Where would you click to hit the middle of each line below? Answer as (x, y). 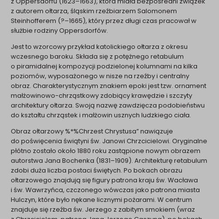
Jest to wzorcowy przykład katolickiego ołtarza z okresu (99, 46)
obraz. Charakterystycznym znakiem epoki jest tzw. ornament (109, 86)
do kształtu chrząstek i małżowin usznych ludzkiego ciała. (102, 115)
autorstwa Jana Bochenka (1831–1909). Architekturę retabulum (109, 160)
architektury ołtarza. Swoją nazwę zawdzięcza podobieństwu (108, 105)
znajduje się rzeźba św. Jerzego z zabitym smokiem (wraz (103, 209)
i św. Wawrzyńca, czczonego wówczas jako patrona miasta (106, 190)
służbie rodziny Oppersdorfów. (60, 30)
